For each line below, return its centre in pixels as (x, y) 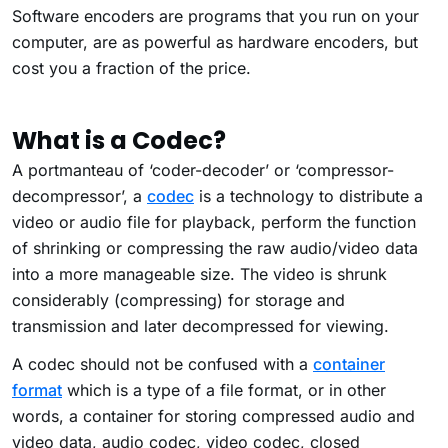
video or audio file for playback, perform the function (214, 222)
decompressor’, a (79, 196)
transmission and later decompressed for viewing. (200, 326)
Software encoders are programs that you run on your (215, 16)
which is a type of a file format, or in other (224, 390)
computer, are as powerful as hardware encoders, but (215, 42)
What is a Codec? (119, 141)
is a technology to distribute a (308, 196)
